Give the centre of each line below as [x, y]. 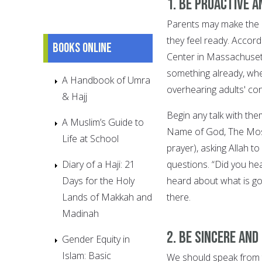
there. [179, 197]
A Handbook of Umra [106, 80]
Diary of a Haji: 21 [99, 164]
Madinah [80, 213]
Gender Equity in [96, 239]
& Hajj [75, 96]
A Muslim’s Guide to [103, 122]
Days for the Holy [98, 180]
